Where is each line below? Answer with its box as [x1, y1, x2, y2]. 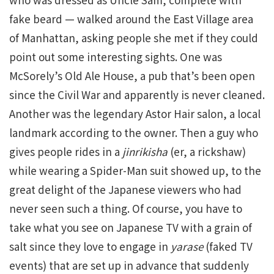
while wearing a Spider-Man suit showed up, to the [9, 163, 261, 179]
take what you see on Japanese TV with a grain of [9, 220, 252, 235]
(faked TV [203, 239, 253, 254]
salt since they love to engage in [9, 239, 171, 254]
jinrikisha [122, 144, 168, 160]
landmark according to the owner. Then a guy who [9, 125, 258, 141]
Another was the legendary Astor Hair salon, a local [9, 106, 261, 122]
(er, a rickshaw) [168, 144, 246, 160]
